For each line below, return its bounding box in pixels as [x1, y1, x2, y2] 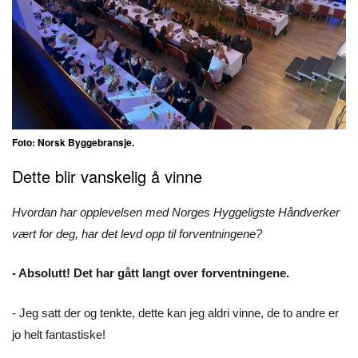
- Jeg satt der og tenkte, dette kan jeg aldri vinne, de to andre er [12, 305, 339, 320]
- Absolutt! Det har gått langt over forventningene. [12, 266, 292, 280]
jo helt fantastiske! [12, 327, 105, 341]
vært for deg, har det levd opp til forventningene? [12, 226, 265, 241]
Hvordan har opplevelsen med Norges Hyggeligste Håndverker [12, 205, 340, 219]
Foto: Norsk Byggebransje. [12, 134, 137, 149]
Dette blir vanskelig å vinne [12, 164, 202, 188]
